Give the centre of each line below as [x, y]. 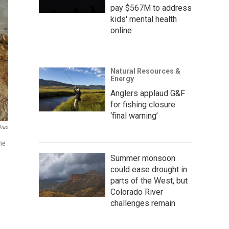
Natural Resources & [145, 71]
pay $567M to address [151, 8]
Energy [122, 78]
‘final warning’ [134, 116]
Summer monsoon [143, 158]
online [121, 30]
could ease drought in [149, 169]
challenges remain [143, 203]
